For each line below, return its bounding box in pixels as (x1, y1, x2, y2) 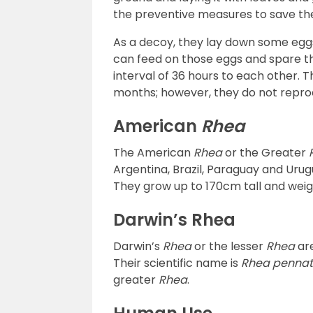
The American (113, 145, 194, 161)
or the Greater (222, 145, 309, 161)
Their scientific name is (113, 255, 241, 271)
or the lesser (191, 238, 266, 254)
